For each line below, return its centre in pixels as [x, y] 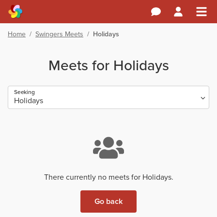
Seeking [24, 92]
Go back [108, 201]
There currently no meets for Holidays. [108, 177]
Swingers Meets [59, 34]
